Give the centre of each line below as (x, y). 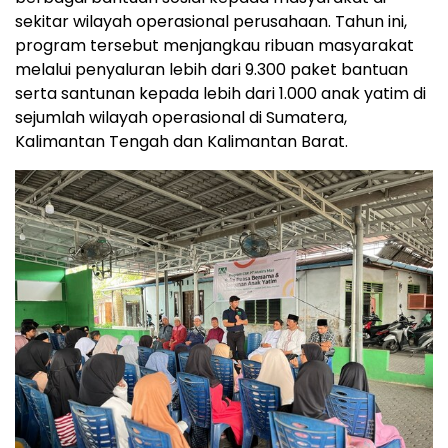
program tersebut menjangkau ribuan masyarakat (214, 46)
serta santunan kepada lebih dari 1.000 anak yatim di (220, 94)
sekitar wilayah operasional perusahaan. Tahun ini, (211, 22)
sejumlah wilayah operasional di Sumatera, (181, 118)
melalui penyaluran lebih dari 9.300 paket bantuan (211, 70)
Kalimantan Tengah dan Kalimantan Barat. (181, 142)
